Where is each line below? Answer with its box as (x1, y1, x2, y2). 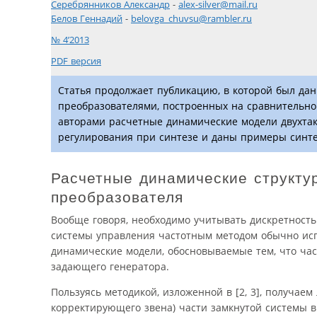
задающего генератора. (51, 260, 169, 274)
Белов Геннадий (51, 13, 122, 25)
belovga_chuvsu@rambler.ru (131, 13, 252, 25)
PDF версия (51, 55, 101, 68)
